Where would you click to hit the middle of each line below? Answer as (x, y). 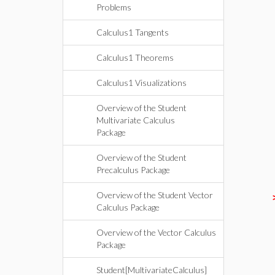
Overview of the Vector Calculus (156, 232)
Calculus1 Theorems (135, 57)
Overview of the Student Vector (155, 195)
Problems (114, 7)
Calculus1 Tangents (133, 32)
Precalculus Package (133, 170)
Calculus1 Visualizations (141, 83)
